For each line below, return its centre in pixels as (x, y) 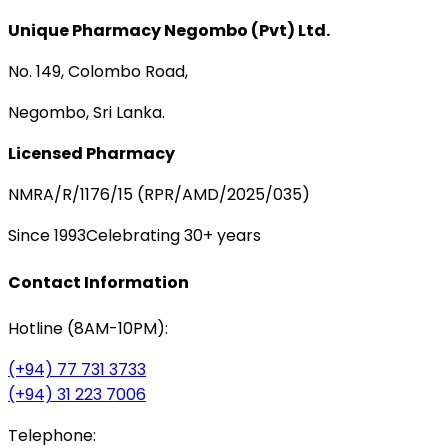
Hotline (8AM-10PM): (88, 328)
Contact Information (98, 282)
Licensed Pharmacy (91, 154)
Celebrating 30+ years (173, 236)
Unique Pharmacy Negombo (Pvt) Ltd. (169, 31)
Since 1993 (47, 236)
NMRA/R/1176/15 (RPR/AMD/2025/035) (159, 195)
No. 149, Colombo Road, (98, 72)
